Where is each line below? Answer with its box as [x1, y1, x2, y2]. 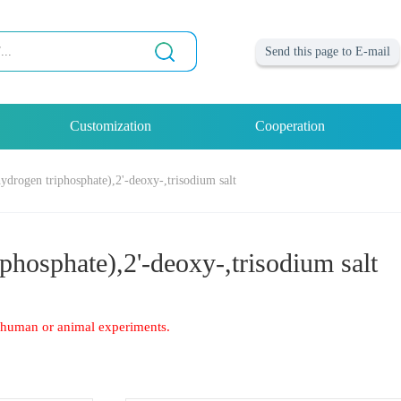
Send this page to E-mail [264, 45, 390, 59]
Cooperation [254, 118, 325, 134]
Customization [70, 118, 152, 134]
